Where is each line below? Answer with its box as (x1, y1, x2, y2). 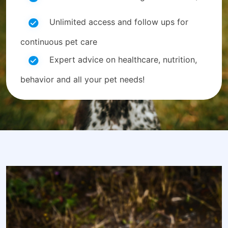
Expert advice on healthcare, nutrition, (47, 54, 197, 65)
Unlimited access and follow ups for (47, 17, 188, 27)
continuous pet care (20, 37, 97, 47)
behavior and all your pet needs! (20, 74, 145, 84)
